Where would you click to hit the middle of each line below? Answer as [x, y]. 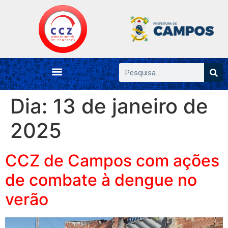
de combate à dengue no [101, 180]
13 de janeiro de [131, 106]
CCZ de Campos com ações [112, 161]
